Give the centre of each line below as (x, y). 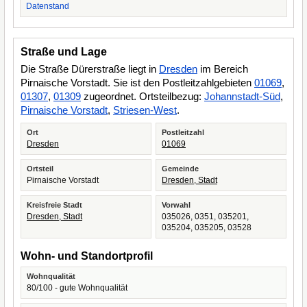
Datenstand (48, 6)
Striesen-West (145, 110)
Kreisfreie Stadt (54, 205)
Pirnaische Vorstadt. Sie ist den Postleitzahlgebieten (137, 83)
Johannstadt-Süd (242, 96)
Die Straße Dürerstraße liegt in (90, 69)
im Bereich (223, 69)
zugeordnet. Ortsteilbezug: (143, 96)
